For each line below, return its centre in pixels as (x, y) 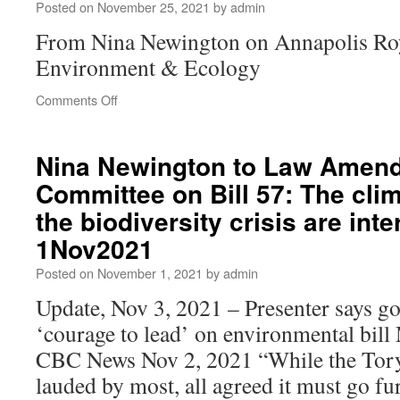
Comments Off (77, 100)
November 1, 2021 (150, 273)
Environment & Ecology (148, 67)
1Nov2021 (95, 249)
